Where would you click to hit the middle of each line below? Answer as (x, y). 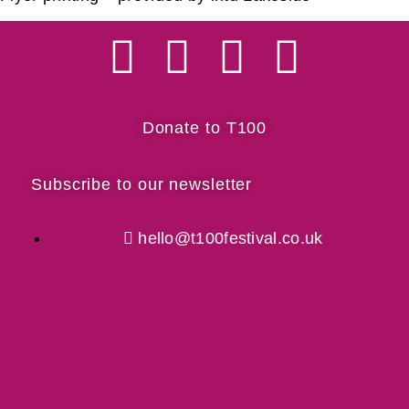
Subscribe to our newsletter (142, 185)
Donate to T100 (204, 128)
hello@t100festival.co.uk (231, 239)
